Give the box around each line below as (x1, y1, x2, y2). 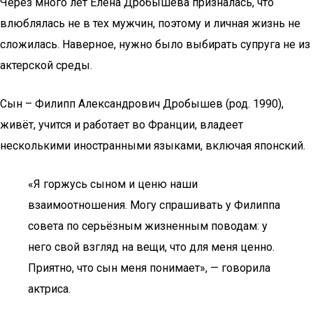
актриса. (28, 282, 71, 296)
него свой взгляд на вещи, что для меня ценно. (28, 240, 275, 254)
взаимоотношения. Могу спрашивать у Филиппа (28, 198, 280, 212)
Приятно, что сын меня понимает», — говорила (28, 261, 270, 275)
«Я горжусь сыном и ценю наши (28, 177, 198, 191)
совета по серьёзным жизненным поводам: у (28, 219, 268, 233)
